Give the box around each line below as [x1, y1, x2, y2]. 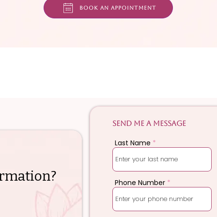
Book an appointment [79, 4, 156, 11]
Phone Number [115, 178, 165, 187]
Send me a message [112, 119, 186, 127]
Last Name [115, 138, 151, 148]
